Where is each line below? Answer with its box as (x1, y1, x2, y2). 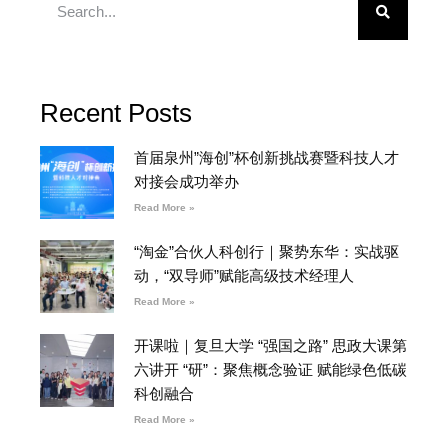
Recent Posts (40, 97, 192, 128)
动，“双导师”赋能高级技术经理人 (133, 266, 354, 284)
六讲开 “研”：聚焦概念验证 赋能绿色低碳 (133, 360, 407, 378)
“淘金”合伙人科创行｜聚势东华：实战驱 (133, 242, 399, 260)
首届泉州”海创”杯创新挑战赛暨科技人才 (133, 148, 399, 166)
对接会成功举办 (133, 172, 239, 190)
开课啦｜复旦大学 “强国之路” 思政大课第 (133, 336, 407, 354)
